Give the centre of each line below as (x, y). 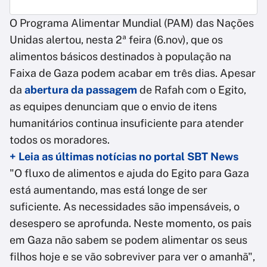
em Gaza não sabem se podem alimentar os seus (128, 240)
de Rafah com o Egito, (192, 90)
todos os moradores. (60, 140)
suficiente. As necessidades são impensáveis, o (125, 207)
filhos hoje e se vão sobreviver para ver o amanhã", (132, 257)
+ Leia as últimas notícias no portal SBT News (124, 157)
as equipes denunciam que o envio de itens (113, 107)
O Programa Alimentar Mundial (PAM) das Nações (132, 23)
